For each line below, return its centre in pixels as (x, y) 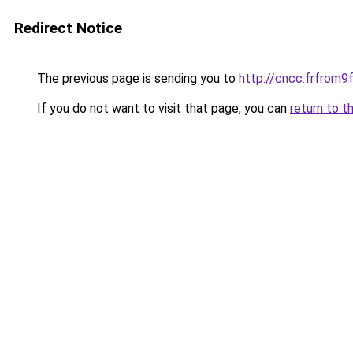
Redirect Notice (68, 28)
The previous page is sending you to (136, 78)
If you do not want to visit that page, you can (162, 108)
